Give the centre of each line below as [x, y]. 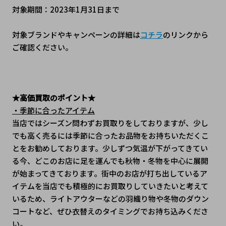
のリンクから [185, 35]
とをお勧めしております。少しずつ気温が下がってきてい [110, 148]
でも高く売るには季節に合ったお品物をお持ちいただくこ [110, 136]
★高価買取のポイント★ [53, 98]
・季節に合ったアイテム [53, 110]
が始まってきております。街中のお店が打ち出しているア [109, 174]
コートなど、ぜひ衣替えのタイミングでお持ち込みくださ [110, 211]
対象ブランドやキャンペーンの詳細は [76, 35]
